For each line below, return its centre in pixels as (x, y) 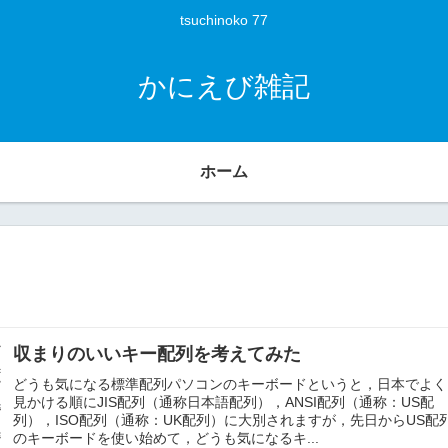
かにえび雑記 (224, 86)
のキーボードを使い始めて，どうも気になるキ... (166, 437)
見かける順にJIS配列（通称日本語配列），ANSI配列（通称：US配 (224, 401)
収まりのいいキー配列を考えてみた (157, 353)
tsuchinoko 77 (224, 20)
